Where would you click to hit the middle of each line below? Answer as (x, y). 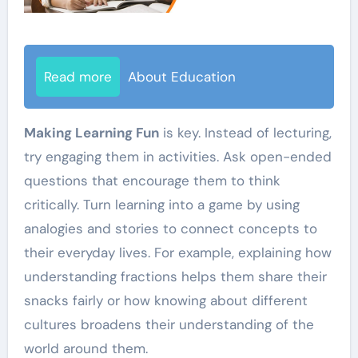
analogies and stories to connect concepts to (170, 229)
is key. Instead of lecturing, (245, 133)
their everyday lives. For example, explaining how (177, 253)
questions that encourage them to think (152, 181)
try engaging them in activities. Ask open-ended (177, 157)
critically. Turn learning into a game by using (161, 205)
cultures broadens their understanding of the (169, 325)
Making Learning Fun (91, 133)
